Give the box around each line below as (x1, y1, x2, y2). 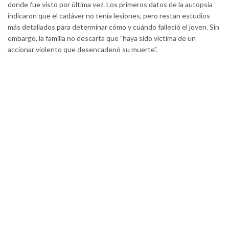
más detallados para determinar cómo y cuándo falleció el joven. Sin (8, 22, 219, 31)
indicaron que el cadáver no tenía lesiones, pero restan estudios (8, 11, 210, 20)
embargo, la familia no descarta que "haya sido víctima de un (8, 33, 196, 42)
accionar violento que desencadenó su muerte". (8, 44, 157, 54)
